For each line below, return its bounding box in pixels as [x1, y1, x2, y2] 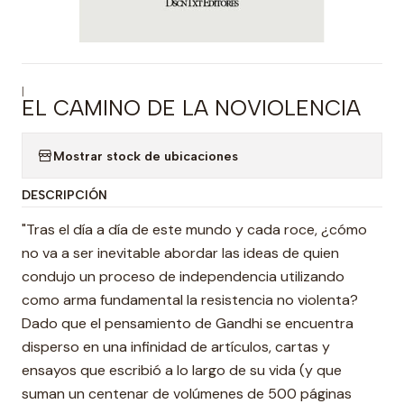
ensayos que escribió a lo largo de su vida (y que [22, 361, 342, 380]
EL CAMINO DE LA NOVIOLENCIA [22, 95, 361, 121]
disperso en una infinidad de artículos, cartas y [22, 337, 330, 356]
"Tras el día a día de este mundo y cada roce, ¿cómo [22, 220, 367, 239]
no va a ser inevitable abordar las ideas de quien [22, 243, 339, 262]
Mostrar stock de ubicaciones [53, 147, 238, 164]
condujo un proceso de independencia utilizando [22, 267, 344, 286]
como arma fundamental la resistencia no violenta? [22, 290, 358, 309]
